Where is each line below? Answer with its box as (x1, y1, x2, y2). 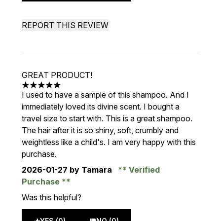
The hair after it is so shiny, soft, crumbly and (22, 125, 179, 135)
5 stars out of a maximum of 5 (21, 85, 127, 95)
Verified (127, 165, 160, 175)
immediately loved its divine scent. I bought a (22, 102, 180, 111)
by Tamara (68, 165, 114, 175)
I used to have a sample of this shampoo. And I (22, 90, 189, 100)
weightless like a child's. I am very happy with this (22, 137, 196, 147)
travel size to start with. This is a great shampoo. (22, 113, 192, 123)
